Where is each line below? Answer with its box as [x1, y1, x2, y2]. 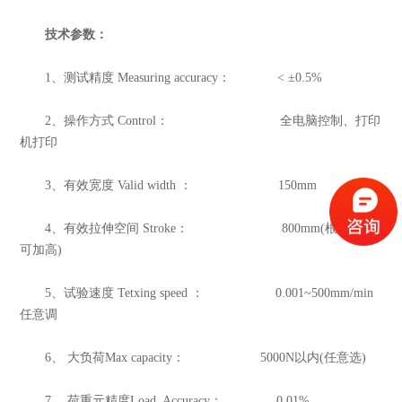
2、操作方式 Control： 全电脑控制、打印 [20, 114, 381, 128]
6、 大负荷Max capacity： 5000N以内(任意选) [20, 351, 367, 365]
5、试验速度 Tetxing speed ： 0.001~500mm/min [20, 286, 374, 301]
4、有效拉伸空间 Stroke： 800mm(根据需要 [20, 222, 376, 236]
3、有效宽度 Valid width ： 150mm [20, 179, 318, 193]
